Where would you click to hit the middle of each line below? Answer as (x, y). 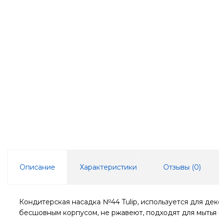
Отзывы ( (179, 167)
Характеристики (108, 167)
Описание (37, 167)
